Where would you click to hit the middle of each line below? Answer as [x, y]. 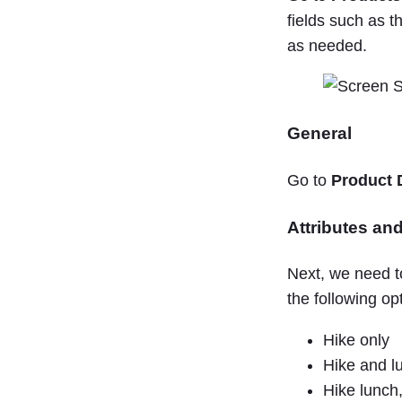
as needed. [327, 45]
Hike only [356, 340]
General [319, 133]
